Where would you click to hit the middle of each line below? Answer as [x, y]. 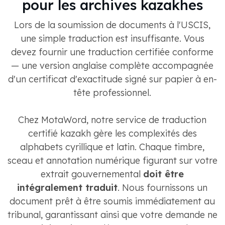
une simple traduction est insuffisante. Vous [112, 38]
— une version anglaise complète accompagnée [112, 65]
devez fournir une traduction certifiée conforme [112, 52]
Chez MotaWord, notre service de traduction [112, 120]
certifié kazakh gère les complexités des [112, 133]
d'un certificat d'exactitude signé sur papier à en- [112, 79]
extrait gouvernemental [92, 174]
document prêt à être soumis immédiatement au [112, 201]
